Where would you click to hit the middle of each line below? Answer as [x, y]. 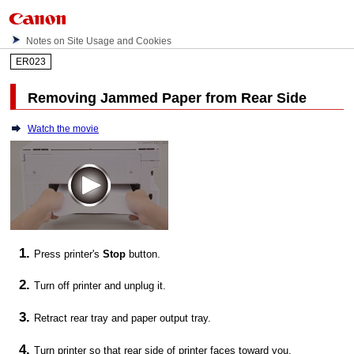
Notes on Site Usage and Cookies [99, 41]
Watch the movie [64, 128]
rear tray [90, 318]
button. [143, 254]
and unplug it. [134, 286]
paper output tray [170, 318]
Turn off [54, 286]
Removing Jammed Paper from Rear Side [168, 98]
